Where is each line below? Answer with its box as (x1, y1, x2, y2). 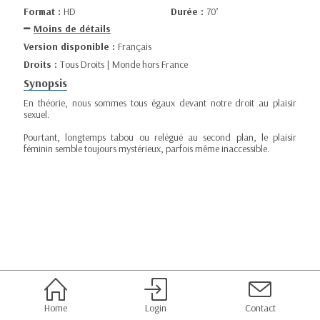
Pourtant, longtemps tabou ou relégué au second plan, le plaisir (24, 131, 296, 144)
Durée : (171, 4, 206, 18)
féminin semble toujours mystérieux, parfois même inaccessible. (24, 142, 269, 155)
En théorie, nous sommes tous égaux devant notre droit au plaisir (24, 96, 296, 109)
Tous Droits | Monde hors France (60, 57, 188, 71)
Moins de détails (34, 22, 111, 36)
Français (118, 40, 151, 53)
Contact (244, 301, 276, 314)
